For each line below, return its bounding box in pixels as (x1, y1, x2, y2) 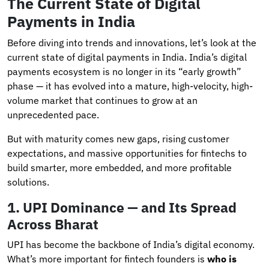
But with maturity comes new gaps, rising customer (7, 132, 229, 145)
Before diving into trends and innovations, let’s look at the (7, 36, 256, 49)
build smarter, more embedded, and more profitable (7, 161, 232, 174)
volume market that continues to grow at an (7, 94, 198, 106)
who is (207, 252, 237, 265)
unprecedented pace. (7, 108, 101, 121)
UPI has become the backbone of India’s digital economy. (7, 238, 255, 250)
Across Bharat (7, 214, 98, 233)
